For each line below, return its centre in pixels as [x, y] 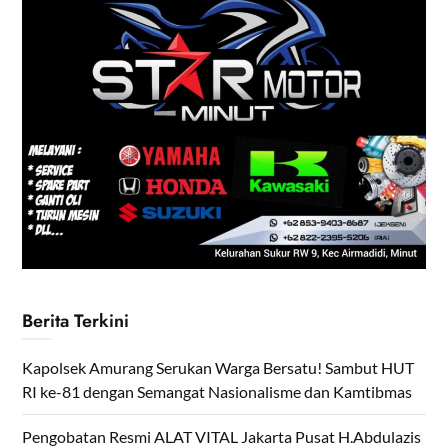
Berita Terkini [76, 321]
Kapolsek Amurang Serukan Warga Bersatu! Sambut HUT [218, 368]
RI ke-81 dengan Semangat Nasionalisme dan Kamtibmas [217, 392]
